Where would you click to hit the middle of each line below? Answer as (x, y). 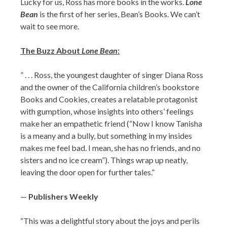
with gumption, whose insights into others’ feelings (107, 111)
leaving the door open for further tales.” (87, 172)
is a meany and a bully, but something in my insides (106, 136)
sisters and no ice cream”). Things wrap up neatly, (104, 160)
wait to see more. (50, 26)
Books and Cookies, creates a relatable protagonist (109, 99)
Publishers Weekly (63, 196)
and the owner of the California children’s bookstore (110, 87)
